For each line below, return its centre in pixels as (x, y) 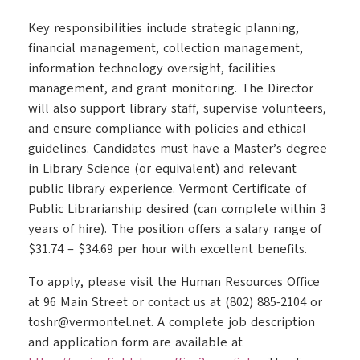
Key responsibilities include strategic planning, (164, 28)
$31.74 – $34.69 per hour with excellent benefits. (168, 249)
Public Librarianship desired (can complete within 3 (177, 209)
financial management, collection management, (166, 48)
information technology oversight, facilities (152, 68)
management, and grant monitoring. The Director (171, 88)
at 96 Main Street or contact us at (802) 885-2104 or (175, 302)
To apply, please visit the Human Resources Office (174, 282)
